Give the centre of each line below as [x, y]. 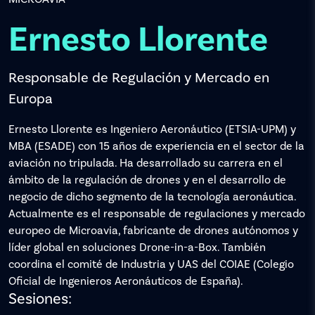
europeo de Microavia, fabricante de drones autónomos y [153, 230]
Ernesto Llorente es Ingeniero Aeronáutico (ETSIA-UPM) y [152, 129]
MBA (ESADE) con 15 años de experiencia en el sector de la [156, 146]
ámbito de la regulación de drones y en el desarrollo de [147, 180]
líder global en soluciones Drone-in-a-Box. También [137, 247]
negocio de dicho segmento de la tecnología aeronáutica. [152, 197]
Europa [31, 99]
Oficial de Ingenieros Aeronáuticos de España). [126, 281]
